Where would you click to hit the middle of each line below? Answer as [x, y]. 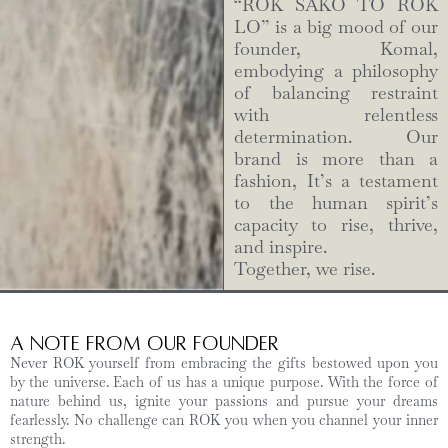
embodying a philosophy [336, 71]
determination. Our [336, 137]
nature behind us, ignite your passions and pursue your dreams [224, 401]
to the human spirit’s [336, 203]
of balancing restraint [336, 93]
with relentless [336, 115]
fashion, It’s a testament [336, 181]
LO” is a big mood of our [336, 27]
